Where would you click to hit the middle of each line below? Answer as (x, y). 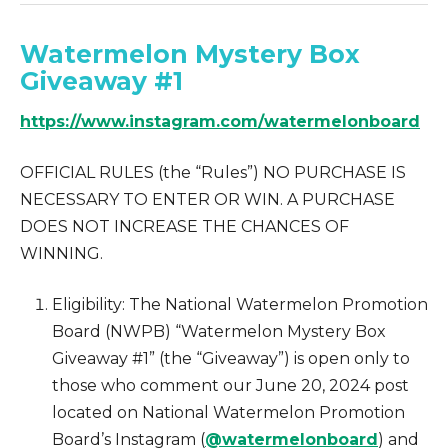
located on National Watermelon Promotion (228, 412)
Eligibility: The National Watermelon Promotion (240, 304)
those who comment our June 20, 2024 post (230, 385)
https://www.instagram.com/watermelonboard (220, 121)
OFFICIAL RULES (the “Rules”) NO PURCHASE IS (213, 172)
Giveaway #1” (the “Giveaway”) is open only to (231, 358)
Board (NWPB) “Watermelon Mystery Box (219, 331)
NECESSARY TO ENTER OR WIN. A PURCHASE (207, 199)
